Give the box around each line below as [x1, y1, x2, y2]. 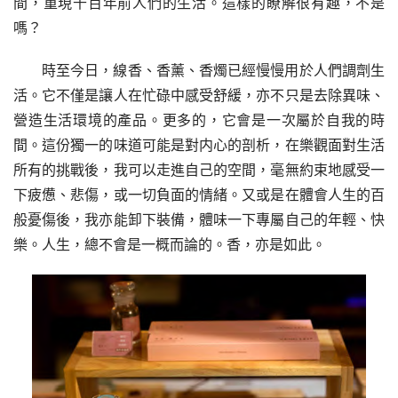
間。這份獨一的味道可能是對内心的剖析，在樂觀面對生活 [13, 136, 385, 155]
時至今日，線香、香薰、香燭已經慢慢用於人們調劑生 [42, 61, 385, 80]
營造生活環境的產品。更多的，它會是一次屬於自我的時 [13, 111, 385, 130]
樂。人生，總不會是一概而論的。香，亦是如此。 [13, 235, 326, 254]
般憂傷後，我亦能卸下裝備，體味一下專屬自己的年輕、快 [13, 211, 385, 229]
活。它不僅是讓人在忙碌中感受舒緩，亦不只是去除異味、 [13, 86, 385, 105]
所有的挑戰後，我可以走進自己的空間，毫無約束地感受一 [13, 161, 385, 179]
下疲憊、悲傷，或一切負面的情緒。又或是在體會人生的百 [13, 186, 385, 204]
